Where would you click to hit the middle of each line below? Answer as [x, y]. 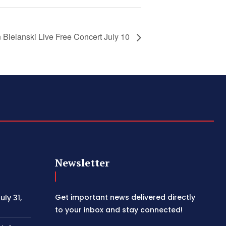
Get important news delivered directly [125, 197]
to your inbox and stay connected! [119, 210]
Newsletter [82, 162]
